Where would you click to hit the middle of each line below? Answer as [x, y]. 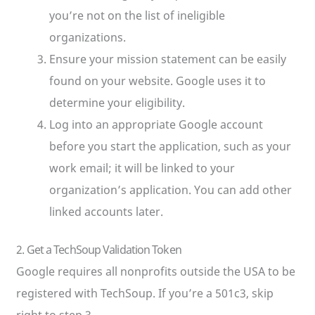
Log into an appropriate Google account [156, 124]
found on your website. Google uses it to [157, 81]
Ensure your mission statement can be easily [167, 59]
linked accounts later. [106, 211]
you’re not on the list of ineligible [137, 15]
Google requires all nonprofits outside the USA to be [156, 271]
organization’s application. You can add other [170, 189]
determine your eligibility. [117, 102]
